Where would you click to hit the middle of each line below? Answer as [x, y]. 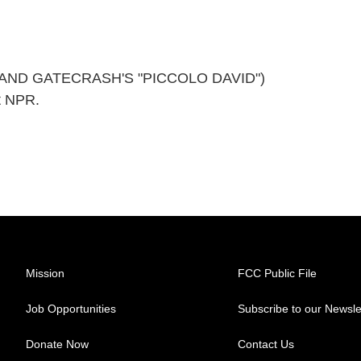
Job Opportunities [71, 309]
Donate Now [57, 344]
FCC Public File [278, 273]
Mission [45, 273]
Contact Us [266, 344]
